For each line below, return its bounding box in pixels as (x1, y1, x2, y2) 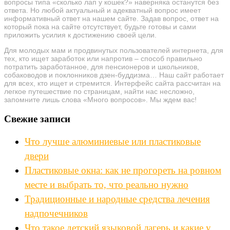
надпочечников (25, 207, 88, 219)
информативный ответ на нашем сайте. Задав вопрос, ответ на (4, 14, 219, 23)
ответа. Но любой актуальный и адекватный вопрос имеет (4, 6, 201, 14)
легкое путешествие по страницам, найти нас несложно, (4, 87, 195, 95)
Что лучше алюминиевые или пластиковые (25, 136, 201, 147)
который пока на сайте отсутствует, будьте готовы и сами (4, 22, 196, 31)
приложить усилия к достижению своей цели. (4, 30, 157, 39)
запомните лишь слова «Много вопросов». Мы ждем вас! (4, 95, 197, 104)
